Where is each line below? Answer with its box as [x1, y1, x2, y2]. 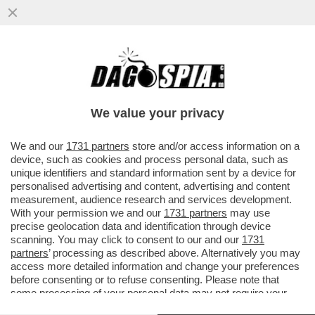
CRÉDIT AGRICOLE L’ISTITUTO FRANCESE [7, 77, 295, 94]
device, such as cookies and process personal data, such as [11, 153, 288, 165]
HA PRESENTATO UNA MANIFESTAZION [7, 92, 274, 108]
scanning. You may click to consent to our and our [11, 233, 242, 245]
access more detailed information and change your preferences [11, 260, 300, 272]
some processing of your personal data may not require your [11, 287, 287, 299]
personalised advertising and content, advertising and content [11, 180, 290, 192]
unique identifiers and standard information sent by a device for [11, 167, 296, 179]
